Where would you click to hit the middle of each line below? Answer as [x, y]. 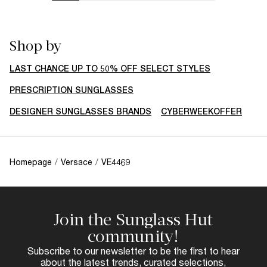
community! [133, 236]
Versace [77, 162]
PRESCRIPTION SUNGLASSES [72, 90]
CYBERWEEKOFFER [201, 111]
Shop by [35, 46]
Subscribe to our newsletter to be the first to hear [133, 250]
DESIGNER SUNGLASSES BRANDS [80, 111]
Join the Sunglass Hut [133, 219]
